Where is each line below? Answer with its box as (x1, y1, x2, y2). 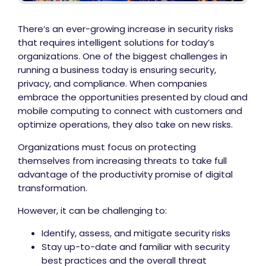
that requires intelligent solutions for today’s (18, 36, 214, 49)
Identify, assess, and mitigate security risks (42, 227, 230, 240)
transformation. (18, 182, 87, 195)
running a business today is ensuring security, (18, 64, 216, 77)
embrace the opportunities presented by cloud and (18, 91, 248, 104)
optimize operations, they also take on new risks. (18, 118, 233, 131)
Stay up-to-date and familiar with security (42, 240, 230, 254)
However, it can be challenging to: (18, 204, 167, 217)
